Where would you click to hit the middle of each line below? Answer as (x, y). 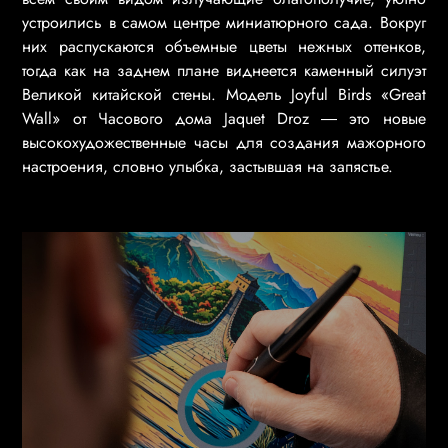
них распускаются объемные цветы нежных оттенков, (224, 46)
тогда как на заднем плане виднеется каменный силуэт (224, 70)
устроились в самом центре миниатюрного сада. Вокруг (224, 22)
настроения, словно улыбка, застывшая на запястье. (208, 166)
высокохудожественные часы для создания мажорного (224, 142)
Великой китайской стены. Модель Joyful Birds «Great (224, 94)
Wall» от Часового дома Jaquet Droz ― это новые (224, 118)
